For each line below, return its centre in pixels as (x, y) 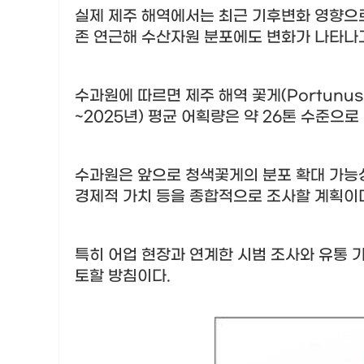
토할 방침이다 (121, 276)
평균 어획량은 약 (205, 117)
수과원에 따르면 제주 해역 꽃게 (178, 96)
